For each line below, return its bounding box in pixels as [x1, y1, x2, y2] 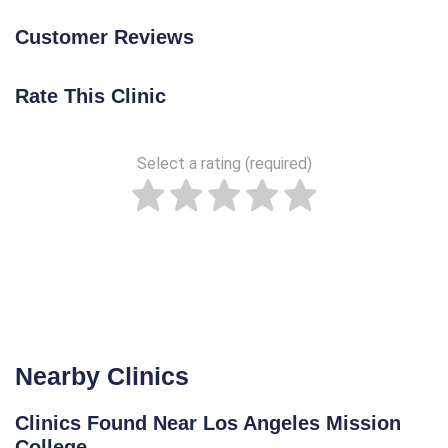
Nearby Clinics [15, 362, 189, 390]
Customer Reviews [15, 26, 194, 48]
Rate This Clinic [15, 85, 166, 107]
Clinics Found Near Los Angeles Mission [15, 412, 401, 434]
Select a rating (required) [136, 154, 312, 173]
